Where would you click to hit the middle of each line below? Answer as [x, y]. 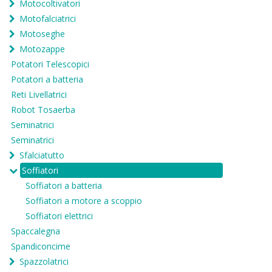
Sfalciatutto [42, 155]
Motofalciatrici [48, 19]
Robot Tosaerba [43, 110]
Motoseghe [42, 34]
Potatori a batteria [47, 80]
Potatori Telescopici [50, 64]
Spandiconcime [41, 246]
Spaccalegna [36, 231]
